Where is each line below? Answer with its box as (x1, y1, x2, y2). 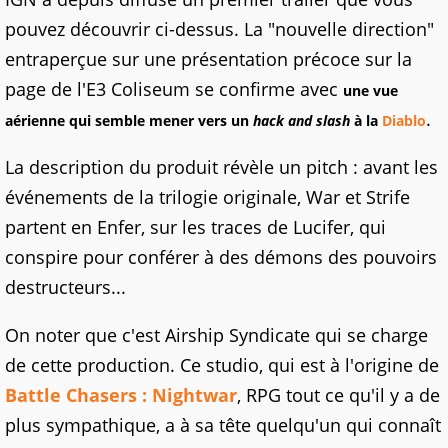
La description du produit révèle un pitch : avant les (5, 155, 438, 180)
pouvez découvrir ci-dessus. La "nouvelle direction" (5, 17, 434, 42)
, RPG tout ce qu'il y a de (237, 383, 440, 408)
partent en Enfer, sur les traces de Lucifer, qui (5, 215, 386, 240)
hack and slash (253, 111, 350, 131)
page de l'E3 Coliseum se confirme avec (5, 77, 343, 102)
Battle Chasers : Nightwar (5, 383, 237, 408)
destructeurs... (5, 275, 126, 300)
